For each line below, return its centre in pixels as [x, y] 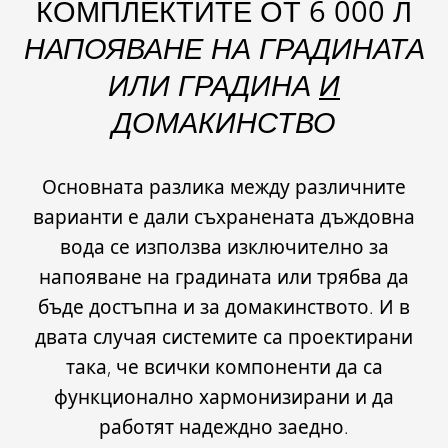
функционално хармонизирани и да [224, 396]
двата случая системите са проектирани [224, 336]
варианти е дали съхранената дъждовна [224, 216]
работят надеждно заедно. [224, 426]
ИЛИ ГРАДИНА [213, 84]
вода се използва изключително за [224, 246]
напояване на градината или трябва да [224, 276]
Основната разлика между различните [224, 186]
